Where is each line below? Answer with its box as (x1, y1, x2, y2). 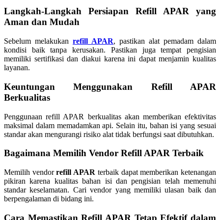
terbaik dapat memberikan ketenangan (95, 167, 217, 176)
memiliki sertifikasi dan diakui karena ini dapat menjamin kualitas (4, 55, 216, 63)
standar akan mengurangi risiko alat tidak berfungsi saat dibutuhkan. (4, 130, 214, 138)
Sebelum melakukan (4, 37, 73, 46)
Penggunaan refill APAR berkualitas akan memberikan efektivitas (4, 112, 216, 121)
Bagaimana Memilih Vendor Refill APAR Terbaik (4, 148, 204, 159)
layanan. (4, 63, 30, 72)
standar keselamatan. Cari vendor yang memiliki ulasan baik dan (4, 185, 216, 194)
